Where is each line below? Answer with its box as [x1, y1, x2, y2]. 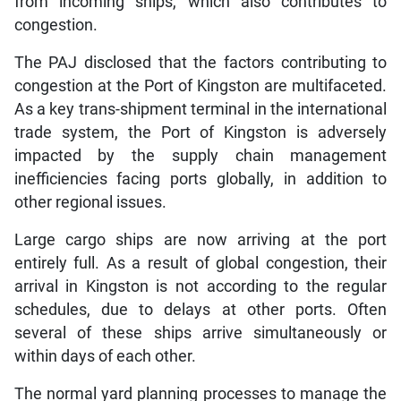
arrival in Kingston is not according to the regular [13, 277, 388, 295]
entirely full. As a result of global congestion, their [13, 253, 388, 272]
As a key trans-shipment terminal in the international [13, 99, 388, 118]
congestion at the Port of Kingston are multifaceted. [13, 76, 388, 95]
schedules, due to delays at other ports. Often [13, 300, 388, 319]
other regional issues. [13, 192, 166, 211]
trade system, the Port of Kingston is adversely [13, 123, 388, 141]
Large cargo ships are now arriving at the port [13, 230, 388, 249]
